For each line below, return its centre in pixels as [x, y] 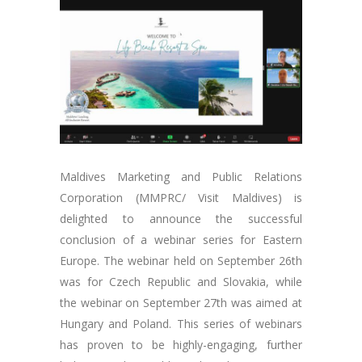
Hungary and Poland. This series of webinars [181, 323]
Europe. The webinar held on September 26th [181, 260]
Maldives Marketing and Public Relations [181, 176]
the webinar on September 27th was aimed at [181, 302]
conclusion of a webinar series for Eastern [181, 239]
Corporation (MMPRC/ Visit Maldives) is [181, 197]
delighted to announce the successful [181, 218]
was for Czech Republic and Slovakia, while [181, 281]
